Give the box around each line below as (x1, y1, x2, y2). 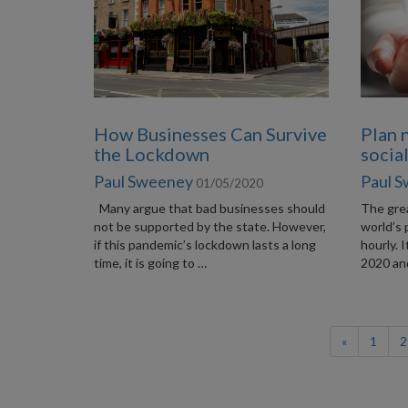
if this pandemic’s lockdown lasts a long (93, 237, 316, 252)
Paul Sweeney (93, 171, 193, 191)
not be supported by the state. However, (93, 219, 326, 234)
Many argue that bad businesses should (93, 200, 325, 216)
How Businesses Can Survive (93, 123, 327, 145)
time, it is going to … (93, 255, 207, 270)
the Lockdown (93, 143, 209, 165)
